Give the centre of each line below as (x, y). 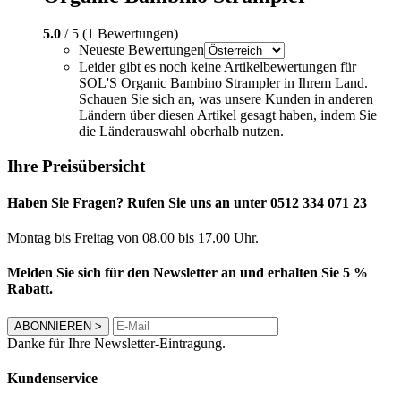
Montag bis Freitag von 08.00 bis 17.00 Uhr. (133, 238)
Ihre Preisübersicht (76, 166)
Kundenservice (52, 378)
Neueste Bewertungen (141, 49)
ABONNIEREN (53, 326)
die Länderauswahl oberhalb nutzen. (181, 131)
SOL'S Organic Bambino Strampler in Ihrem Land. (223, 82)
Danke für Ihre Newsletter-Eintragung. (116, 343)
